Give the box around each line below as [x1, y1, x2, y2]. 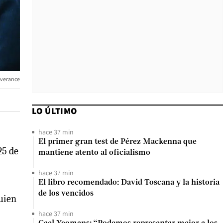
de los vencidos [38, 190, 94, 198]
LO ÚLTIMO [32, 105, 77, 116]
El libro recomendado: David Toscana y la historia [38, 179, 220, 187]
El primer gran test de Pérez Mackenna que [38, 138, 197, 146]
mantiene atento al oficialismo [38, 149, 150, 157]
